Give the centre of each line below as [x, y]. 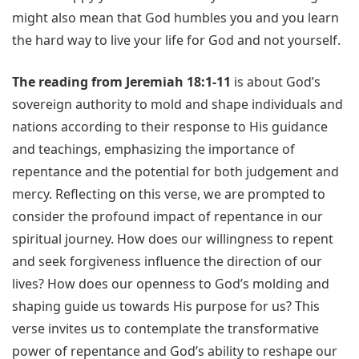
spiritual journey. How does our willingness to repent [173, 239]
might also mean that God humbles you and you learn [175, 18]
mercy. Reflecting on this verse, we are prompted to [169, 194]
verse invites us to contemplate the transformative [165, 329]
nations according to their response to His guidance [170, 127]
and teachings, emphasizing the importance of [153, 149]
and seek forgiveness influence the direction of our [167, 262]
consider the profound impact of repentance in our [167, 217]
